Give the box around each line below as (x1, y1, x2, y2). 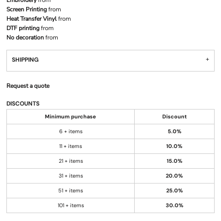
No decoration (6, 34, 44, 41)
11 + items (59, 143, 82, 149)
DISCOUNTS (6, 100, 39, 108)
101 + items (57, 202, 84, 209)
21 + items (58, 157, 83, 164)
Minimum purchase (45, 113, 96, 120)
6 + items (59, 128, 82, 135)
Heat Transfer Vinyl (6, 15, 57, 23)
